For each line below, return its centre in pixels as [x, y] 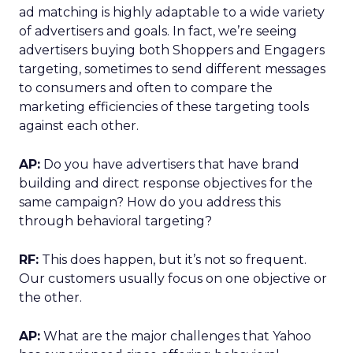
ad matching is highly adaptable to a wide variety [172, 12]
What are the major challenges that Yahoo [176, 336]
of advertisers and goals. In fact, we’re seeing [158, 31]
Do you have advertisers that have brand [170, 164]
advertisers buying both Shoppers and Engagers [172, 50]
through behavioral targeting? [115, 221]
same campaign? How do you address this [150, 202]
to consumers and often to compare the [146, 88]
